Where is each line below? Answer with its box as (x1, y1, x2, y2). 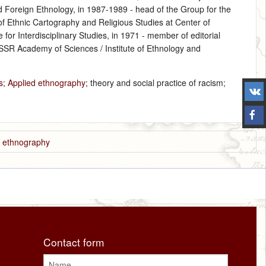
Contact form (43, 234, 104, 249)
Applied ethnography (8, 76, 86, 88)
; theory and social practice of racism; (85, 76, 226, 88)
